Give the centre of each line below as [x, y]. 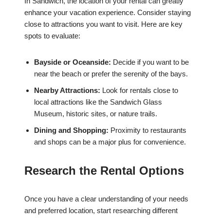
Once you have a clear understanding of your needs [106, 199]
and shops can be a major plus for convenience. [110, 142]
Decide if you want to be [150, 62]
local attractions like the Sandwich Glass [98, 102]
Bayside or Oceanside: [73, 62]
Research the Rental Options [104, 171]
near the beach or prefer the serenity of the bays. [111, 74]
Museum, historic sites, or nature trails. [96, 114]
